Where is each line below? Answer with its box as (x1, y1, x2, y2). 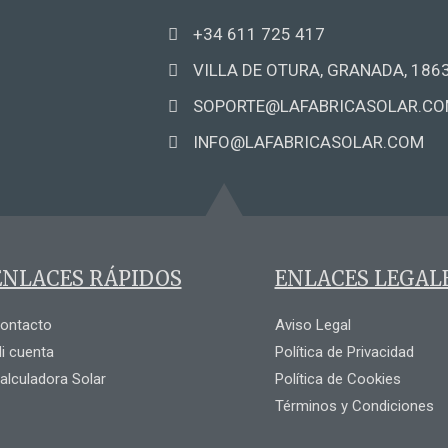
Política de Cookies (274, 370, 401, 389)
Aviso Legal (274, 316, 351, 335)
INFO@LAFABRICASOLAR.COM (193, 132, 425, 153)
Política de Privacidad (274, 343, 414, 362)
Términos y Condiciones (274, 397, 434, 416)
